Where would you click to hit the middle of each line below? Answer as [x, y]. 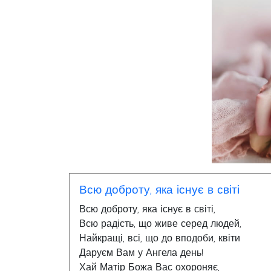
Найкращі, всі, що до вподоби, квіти [160, 238]
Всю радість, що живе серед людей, [160, 224]
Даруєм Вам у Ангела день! [141, 253]
